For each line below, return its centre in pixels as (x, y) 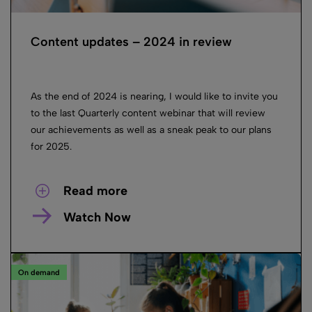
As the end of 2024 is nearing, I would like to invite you (154, 96)
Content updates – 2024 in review (131, 41)
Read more (95, 190)
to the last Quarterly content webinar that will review (148, 113)
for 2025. (51, 146)
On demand (39, 273)
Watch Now (97, 217)
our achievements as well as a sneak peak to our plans (151, 130)
